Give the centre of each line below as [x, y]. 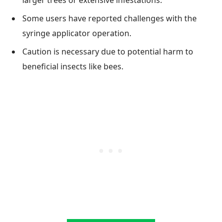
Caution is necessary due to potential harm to [108, 51]
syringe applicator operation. [77, 33]
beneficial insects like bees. [73, 66]
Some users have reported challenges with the [110, 18]
